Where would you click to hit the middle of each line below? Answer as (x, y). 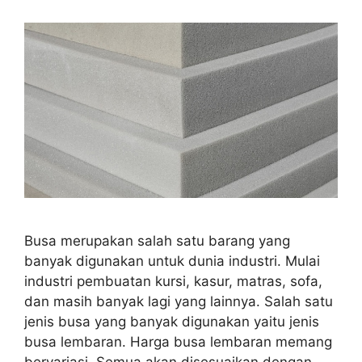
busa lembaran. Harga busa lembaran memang (178, 342)
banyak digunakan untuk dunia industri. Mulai (172, 261)
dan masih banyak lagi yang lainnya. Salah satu (179, 302)
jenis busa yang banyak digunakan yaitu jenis (172, 322)
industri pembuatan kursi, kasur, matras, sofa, (173, 282)
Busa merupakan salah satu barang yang (157, 241)
